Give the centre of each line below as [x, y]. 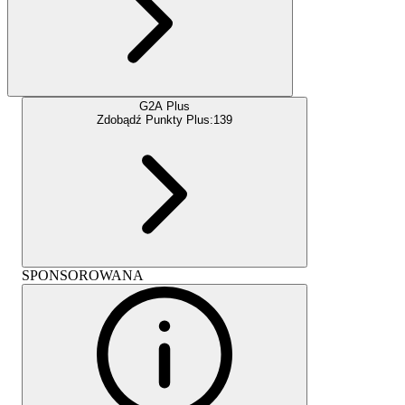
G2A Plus [165, 106]
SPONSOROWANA [83, 275]
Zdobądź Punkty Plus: [155, 119]
